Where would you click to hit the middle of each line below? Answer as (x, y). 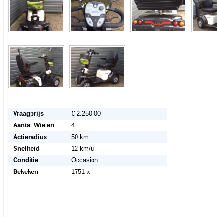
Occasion (84, 160)
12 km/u (82, 148)
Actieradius (30, 137)
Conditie (25, 160)
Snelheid (26, 148)
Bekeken (25, 172)
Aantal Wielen (33, 125)
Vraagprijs (28, 114)
